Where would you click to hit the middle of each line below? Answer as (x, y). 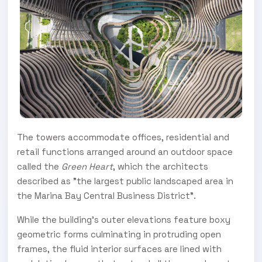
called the (39, 166)
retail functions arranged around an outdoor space (125, 151)
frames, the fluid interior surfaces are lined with (119, 249)
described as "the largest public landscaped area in (125, 181)
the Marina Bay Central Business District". (106, 195)
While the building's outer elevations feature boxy (124, 219)
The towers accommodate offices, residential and (123, 137)
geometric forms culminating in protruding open (119, 234)
